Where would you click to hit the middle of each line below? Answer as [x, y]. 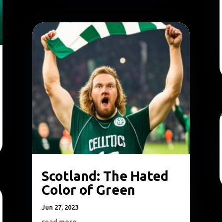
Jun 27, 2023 [60, 207]
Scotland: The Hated [105, 176]
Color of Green [88, 190]
